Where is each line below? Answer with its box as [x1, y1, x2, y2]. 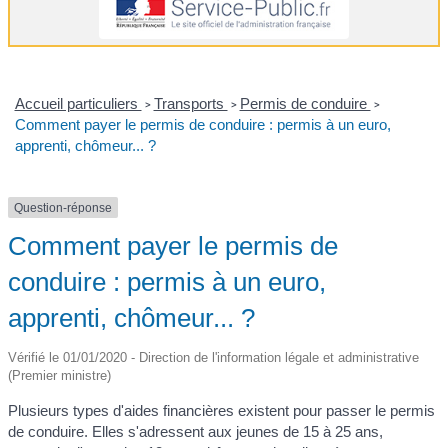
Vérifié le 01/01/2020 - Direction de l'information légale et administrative [8, 350, 419, 366]
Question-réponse [14, 200, 112, 215]
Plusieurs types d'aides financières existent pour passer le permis [8, 402, 435, 420]
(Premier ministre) [8, 368, 111, 384]
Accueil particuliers [14, 94, 142, 112]
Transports [153, 94, 228, 112]
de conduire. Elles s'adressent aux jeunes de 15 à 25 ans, [8, 423, 383, 441]
